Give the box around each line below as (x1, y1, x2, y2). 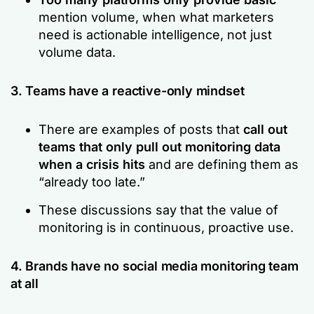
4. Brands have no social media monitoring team (11, 258, 299, 273)
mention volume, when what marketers (39, 9, 274, 25)
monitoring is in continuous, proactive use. (39, 219, 294, 235)
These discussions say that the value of (39, 202, 278, 217)
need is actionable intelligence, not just (39, 27, 272, 42)
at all (11, 275, 39, 291)
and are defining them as (145, 156, 299, 172)
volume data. (39, 44, 116, 60)
